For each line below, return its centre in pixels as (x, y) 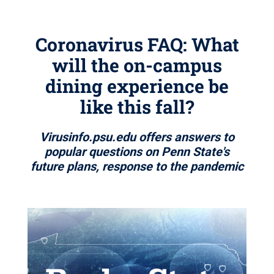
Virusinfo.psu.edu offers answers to (137, 137)
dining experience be (137, 86)
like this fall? (137, 107)
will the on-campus (137, 65)
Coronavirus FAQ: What (137, 44)
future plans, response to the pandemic (137, 166)
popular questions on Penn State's (137, 152)
